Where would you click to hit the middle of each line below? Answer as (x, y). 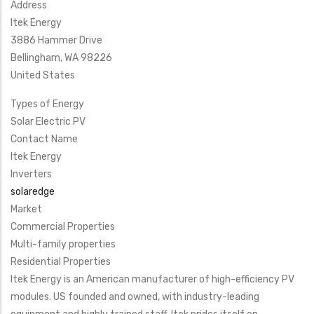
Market (26, 209)
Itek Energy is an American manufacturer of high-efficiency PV (152, 279)
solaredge (33, 192)
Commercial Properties (63, 227)
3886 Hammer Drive (56, 40)
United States (43, 75)
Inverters (31, 174)
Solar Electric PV (48, 122)
